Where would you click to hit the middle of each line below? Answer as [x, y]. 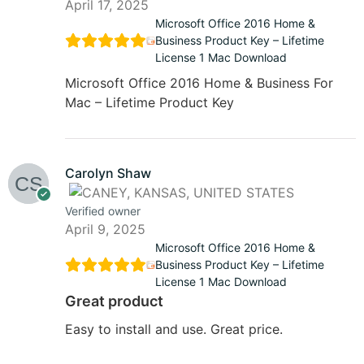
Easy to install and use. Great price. [174, 329]
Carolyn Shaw [108, 173]
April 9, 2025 [105, 230]
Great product [114, 301]
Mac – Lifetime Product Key [149, 103]
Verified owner [103, 211]
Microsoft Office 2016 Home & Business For [199, 83]
